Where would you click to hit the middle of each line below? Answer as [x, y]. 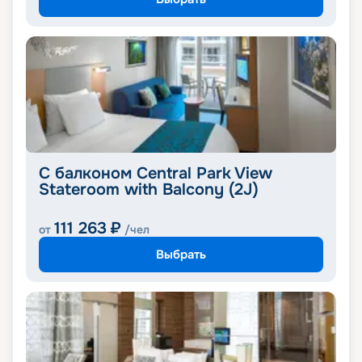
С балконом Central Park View [156, 174]
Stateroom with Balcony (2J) [149, 190]
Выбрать [181, 254]
